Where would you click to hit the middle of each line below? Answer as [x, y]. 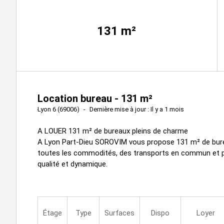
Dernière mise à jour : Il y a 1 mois [137, 109]
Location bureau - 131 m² [95, 98]
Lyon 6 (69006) [58, 109]
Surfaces [119, 213]
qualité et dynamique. [72, 164]
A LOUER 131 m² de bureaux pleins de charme [113, 131]
